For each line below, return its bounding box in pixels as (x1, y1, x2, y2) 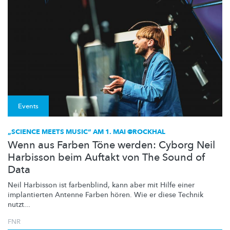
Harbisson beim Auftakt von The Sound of (8, 150, 205, 164)
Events (18, 101, 39, 111)
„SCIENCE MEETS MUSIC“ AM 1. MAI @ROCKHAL (8, 127, 165, 137)
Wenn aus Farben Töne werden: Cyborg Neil (8, 138, 215, 152)
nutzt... (8, 199, 30, 209)
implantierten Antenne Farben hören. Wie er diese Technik (8, 189, 203, 200)
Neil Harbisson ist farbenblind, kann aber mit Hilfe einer (8, 180, 195, 190)
